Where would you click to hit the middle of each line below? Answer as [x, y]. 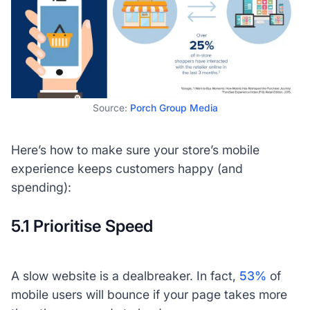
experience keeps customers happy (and [127, 169]
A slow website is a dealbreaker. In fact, [125, 276]
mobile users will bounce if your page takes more [149, 295]
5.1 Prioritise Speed [82, 226]
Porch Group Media [174, 108]
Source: [111, 108]
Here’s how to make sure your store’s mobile [135, 150]
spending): [41, 188]
